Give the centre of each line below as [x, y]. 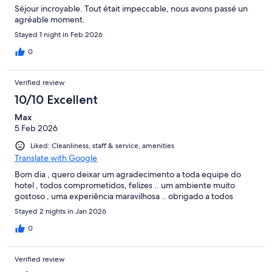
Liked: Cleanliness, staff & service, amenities [102, 145]
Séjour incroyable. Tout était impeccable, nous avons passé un [131, 8]
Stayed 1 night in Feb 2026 [59, 34]
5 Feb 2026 [36, 128]
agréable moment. [50, 19]
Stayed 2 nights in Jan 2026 [60, 211]
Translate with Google [56, 158]
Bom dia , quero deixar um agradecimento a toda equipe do [128, 174]
